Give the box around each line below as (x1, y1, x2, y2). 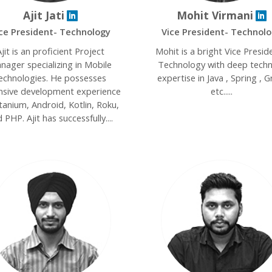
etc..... (211, 85, 233, 97)
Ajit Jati (22, 8, 64, 22)
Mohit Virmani (177, 8, 254, 22)
